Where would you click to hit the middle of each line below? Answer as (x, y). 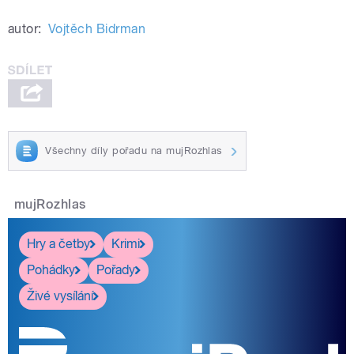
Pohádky (51, 270)
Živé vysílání (60, 296)
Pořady (116, 270)
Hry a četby (58, 244)
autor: (25, 29)
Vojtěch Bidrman (97, 29)
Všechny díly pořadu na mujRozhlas (134, 150)
